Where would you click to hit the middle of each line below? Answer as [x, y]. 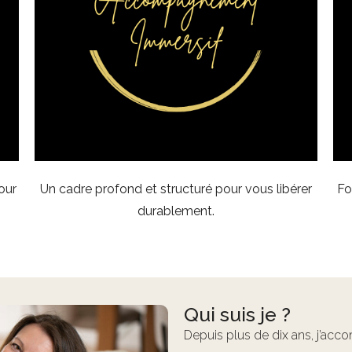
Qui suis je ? [237, 315]
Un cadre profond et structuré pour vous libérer [176, 189]
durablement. [176, 211]
